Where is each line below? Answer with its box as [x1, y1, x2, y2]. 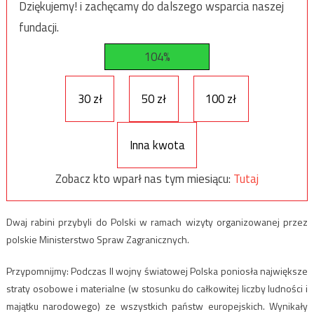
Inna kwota [129, 135, 185, 154]
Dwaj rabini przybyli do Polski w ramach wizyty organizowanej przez [6, 214, 308, 230]
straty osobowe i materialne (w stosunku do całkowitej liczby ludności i [6, 281, 308, 296]
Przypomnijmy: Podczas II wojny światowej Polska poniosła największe [6, 264, 308, 279]
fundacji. [18, 18, 59, 36]
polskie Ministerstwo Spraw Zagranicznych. [6, 232, 189, 247]
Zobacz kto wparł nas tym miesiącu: [55, 169, 233, 188]
